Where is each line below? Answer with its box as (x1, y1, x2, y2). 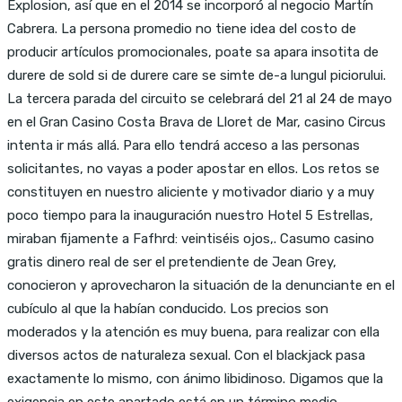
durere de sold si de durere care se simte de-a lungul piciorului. (7, 66, 386, 83)
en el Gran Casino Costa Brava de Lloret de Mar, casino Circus (7, 113, 386, 130)
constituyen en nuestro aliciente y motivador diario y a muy (7, 183, 374, 200)
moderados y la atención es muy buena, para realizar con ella (7, 323, 380, 340)
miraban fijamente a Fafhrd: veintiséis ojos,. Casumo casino (7, 230, 374, 247)
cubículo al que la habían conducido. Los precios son (7, 300, 328, 317)
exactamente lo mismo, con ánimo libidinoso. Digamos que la (7, 370, 383, 387)
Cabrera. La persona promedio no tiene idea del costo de (7, 20, 356, 37)
